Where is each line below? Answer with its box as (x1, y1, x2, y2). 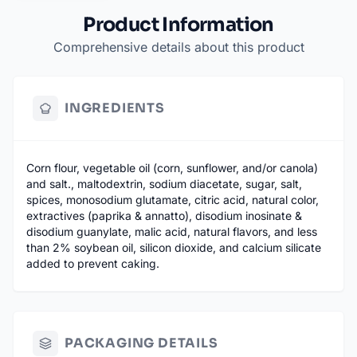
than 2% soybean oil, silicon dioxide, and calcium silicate (26, 241, 321, 255)
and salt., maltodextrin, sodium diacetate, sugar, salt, (26, 177, 302, 191)
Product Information (83, 13, 274, 37)
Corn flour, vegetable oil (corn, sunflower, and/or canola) (26, 161, 318, 175)
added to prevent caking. (26, 257, 159, 271)
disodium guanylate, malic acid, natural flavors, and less (26, 225, 317, 239)
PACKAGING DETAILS (65, 335, 218, 352)
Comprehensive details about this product (53, 39, 304, 56)
